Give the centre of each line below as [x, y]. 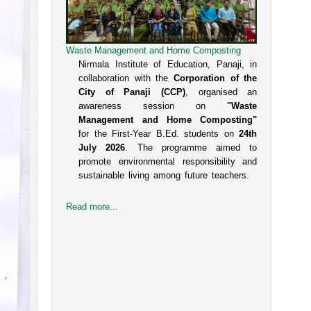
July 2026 [102, 148]
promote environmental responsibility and [168, 162]
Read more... [92, 207]
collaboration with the [126, 78]
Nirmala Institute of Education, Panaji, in [168, 65]
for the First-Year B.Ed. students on [159, 134]
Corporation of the [215, 78]
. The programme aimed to [191, 148]
